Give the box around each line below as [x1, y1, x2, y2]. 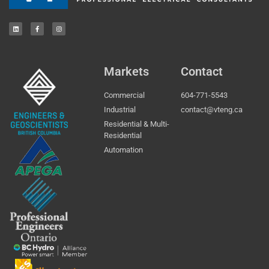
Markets [103, 64, 149, 79]
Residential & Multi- [103, 119, 169, 129]
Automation [103, 145, 143, 155]
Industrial [103, 105, 136, 115]
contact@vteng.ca [180, 105, 243, 115]
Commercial [103, 91, 145, 100]
